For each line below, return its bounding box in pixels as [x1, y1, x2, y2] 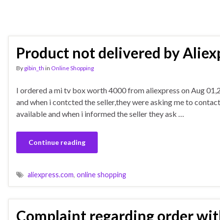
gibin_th [24, 64, 44, 72]
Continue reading [28, 138, 85, 146]
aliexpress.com [27, 170, 74, 179]
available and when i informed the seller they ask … [16, 109, 184, 118]
